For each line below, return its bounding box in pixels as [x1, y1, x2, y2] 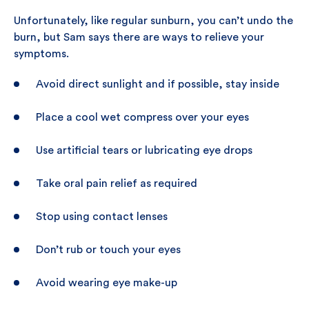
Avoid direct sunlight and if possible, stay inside [36, 79, 279, 90]
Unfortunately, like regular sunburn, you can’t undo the [14, 15, 293, 26]
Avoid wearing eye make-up [36, 277, 177, 288]
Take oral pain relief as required [36, 178, 197, 189]
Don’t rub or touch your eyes [36, 244, 181, 255]
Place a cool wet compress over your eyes [36, 112, 249, 123]
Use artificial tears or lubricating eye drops [36, 145, 252, 156]
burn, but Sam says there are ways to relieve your [14, 32, 264, 43]
